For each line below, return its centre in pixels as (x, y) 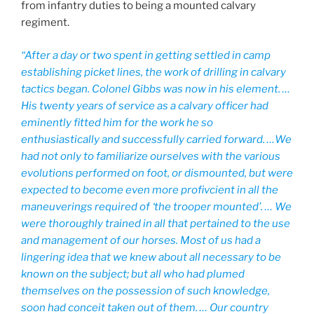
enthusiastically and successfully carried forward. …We (156, 139)
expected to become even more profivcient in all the (150, 190)
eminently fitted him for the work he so (117, 122)
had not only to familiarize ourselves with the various (151, 156)
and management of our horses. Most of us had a (141, 240)
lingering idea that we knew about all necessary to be (151, 257)
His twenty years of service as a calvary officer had (145, 105)
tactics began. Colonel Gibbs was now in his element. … (156, 89)
